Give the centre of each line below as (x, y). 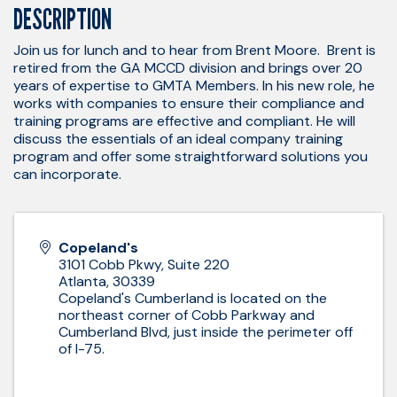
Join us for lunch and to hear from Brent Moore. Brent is (195, 50)
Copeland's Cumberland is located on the (193, 298)
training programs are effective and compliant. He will (184, 121)
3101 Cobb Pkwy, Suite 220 (144, 264)
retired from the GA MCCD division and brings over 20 (188, 67)
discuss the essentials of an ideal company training (178, 138)
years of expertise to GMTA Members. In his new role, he (194, 85)
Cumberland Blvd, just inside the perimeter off (206, 331)
